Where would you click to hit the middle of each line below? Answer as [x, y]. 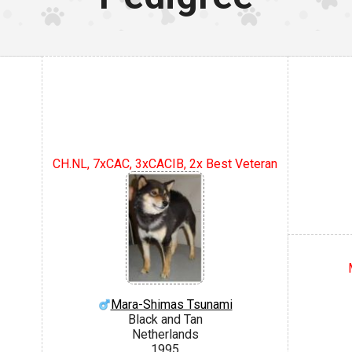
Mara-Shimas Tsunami [171, 304]
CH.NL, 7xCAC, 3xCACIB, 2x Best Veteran [165, 163]
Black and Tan [165, 319]
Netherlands [165, 334]
